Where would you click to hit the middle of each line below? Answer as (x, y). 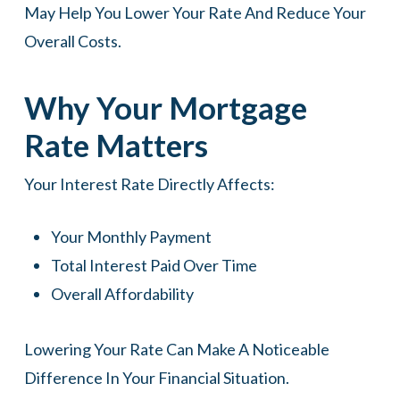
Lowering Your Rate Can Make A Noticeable (176, 349)
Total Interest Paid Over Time (154, 265)
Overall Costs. (72, 41)
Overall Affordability (122, 294)
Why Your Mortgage (165, 107)
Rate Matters (116, 145)
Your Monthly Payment (131, 237)
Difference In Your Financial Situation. (156, 378)
